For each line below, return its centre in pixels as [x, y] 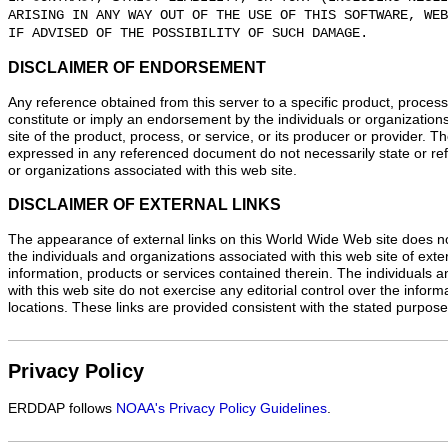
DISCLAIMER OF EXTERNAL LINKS [144, 204]
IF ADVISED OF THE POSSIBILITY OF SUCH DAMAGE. [188, 34]
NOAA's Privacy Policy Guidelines [221, 409]
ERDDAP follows [62, 409]
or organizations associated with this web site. [152, 170]
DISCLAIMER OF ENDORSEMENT [137, 68]
